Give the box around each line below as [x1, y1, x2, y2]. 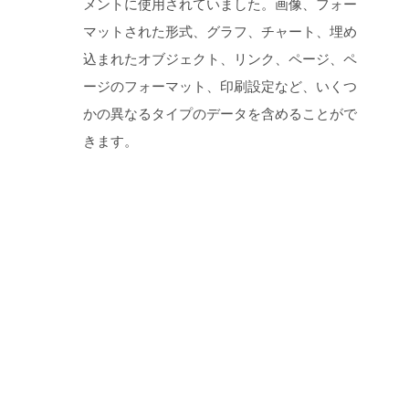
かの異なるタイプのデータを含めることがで [83, 106, 357, 123]
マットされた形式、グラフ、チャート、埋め [83, 24, 357, 41]
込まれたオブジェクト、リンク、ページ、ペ [83, 51, 357, 68]
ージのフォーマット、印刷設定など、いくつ [83, 79, 357, 96]
